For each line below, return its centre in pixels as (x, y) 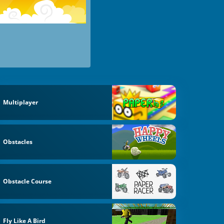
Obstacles (18, 142)
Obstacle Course (27, 181)
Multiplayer (21, 102)
